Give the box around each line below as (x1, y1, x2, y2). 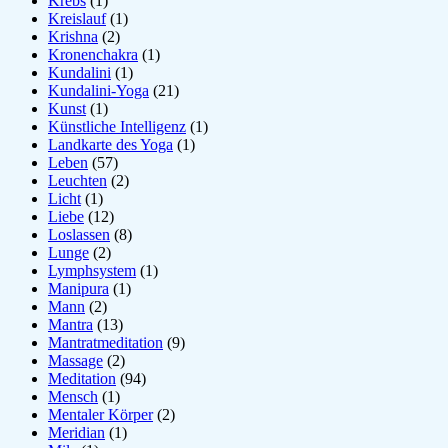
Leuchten (48, 171, 107, 189)
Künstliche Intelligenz (48, 117, 186, 135)
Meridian (48, 423, 105, 441)
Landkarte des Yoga (48, 135, 173, 153)
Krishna (48, 27, 98, 45)
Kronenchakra (48, 45, 138, 63)
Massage (48, 351, 103, 369)
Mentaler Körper (48, 405, 153, 423)
